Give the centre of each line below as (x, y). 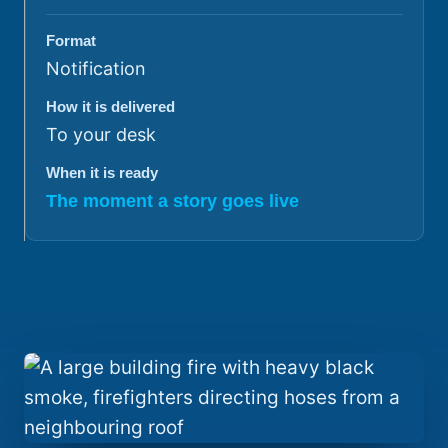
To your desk (101, 134)
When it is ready (102, 172)
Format (71, 40)
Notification (96, 68)
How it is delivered (110, 106)
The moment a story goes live (172, 200)
